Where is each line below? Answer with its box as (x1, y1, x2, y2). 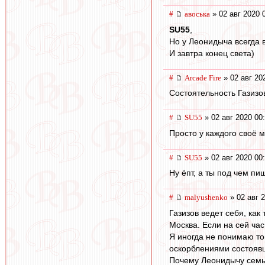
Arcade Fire (185, 73, 221, 82)
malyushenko (185, 193, 228, 202)
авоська (185, 9, 210, 18)
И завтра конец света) (169, 48, 254, 58)
